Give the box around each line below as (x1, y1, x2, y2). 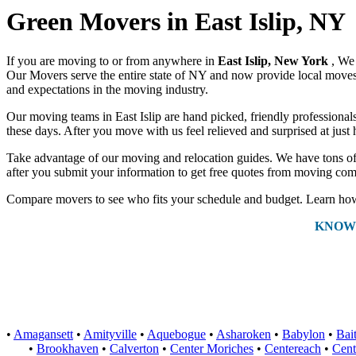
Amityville (83, 327, 137, 341)
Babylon (282, 327, 325, 341)
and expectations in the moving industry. (6, 82, 208, 96)
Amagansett (14, 327, 73, 341)
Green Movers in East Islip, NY (6, 7, 346, 37)
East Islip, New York (218, 53, 331, 68)
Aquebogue (147, 327, 206, 341)
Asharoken (216, 327, 271, 341)
